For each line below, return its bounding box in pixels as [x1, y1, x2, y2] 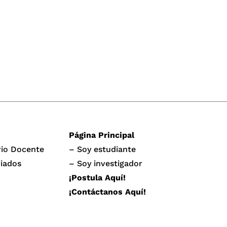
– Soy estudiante [69, 144, 136, 154]
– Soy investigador [69, 158, 143, 168]
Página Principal [69, 130, 135, 140]
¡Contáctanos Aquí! [69, 186, 146, 197]
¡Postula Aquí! [69, 172, 126, 182]
